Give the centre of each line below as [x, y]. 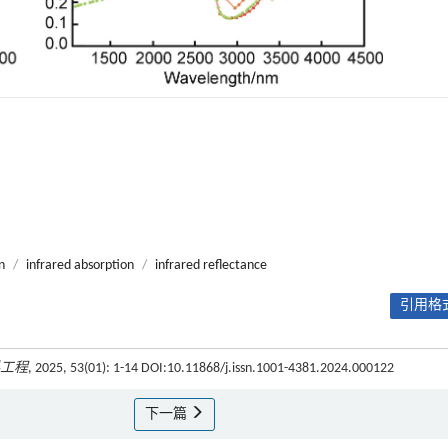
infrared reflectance [211, 266]
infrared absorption [80, 266]
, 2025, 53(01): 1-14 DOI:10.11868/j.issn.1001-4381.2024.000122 [211, 369]
